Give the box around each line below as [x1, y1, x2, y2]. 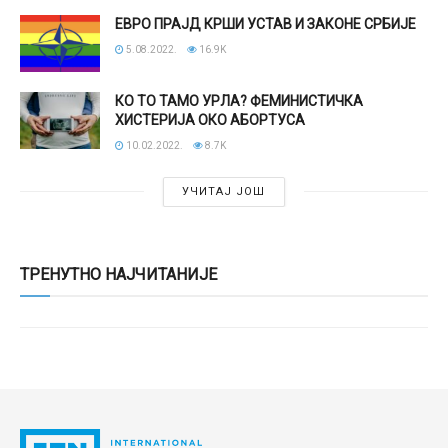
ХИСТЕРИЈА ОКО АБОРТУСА [115, 111, 305, 128]
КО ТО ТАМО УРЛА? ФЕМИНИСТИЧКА [115, 92, 363, 109]
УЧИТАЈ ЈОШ [182, 184, 266, 198]
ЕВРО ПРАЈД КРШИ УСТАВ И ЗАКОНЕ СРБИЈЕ [115, 15, 416, 32]
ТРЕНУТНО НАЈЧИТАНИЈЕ [20, 264, 217, 284]
